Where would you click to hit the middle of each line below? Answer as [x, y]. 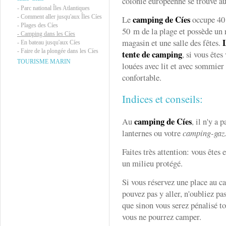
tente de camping [152, 54]
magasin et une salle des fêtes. [172, 43]
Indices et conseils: [164, 99]
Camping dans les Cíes [48, 34]
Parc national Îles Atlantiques [55, 8]
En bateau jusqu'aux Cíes [50, 42]
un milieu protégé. [152, 163]
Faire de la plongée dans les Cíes [60, 51]
